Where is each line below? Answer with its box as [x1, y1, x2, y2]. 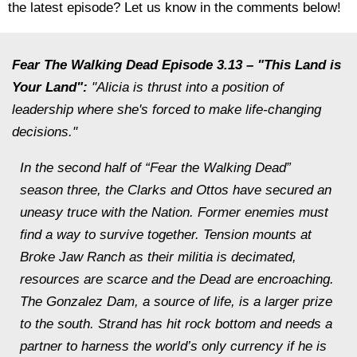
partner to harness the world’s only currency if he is [20, 339, 327, 354]
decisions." [12, 124, 77, 139]
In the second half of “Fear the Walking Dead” [20, 160, 291, 175]
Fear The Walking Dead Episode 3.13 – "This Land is [12, 57, 341, 73]
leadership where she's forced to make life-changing [12, 102, 321, 117]
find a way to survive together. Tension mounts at [20, 227, 312, 242]
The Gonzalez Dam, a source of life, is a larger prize [20, 294, 332, 309]
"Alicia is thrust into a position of [88, 80, 284, 95]
